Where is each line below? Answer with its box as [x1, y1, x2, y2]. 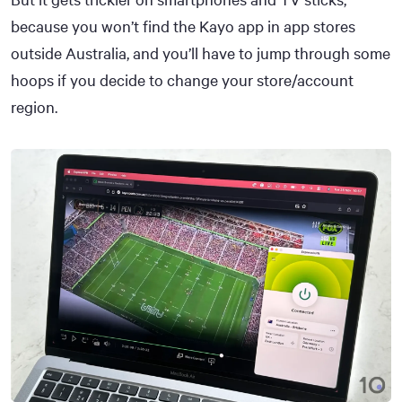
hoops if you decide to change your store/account [11, 68, 354, 91]
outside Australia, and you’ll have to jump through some [11, 41, 390, 64]
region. [11, 95, 57, 118]
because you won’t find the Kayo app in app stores [11, 14, 355, 37]
